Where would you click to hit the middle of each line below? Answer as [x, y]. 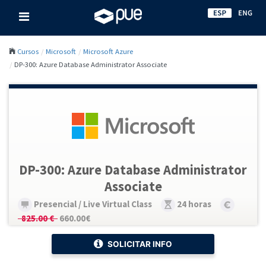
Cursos [28, 51]
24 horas [194, 204]
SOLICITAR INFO [140, 244]
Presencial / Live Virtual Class [93, 204]
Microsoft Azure [108, 51]
